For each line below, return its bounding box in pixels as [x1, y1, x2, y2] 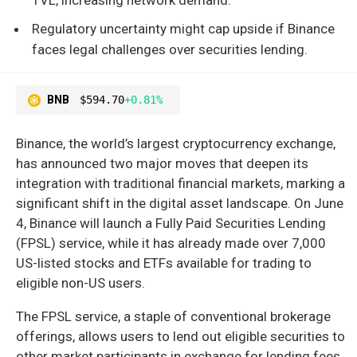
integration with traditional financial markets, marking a [16, 175, 345, 191]
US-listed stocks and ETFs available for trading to [16, 254, 312, 271]
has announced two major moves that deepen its [16, 155, 308, 171]
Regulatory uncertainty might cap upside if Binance [32, 20, 335, 37]
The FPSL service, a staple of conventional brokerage [16, 308, 331, 324]
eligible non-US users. [16, 274, 145, 291]
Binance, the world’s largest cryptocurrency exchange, [16, 135, 335, 151]
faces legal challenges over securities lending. [32, 41, 308, 57]
